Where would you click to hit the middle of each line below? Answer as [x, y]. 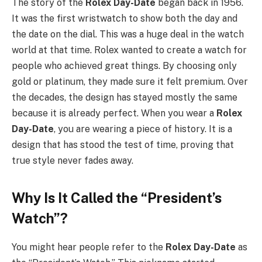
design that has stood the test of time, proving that [123, 145]
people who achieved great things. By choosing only [124, 66]
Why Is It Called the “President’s [117, 197]
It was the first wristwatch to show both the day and [125, 19]
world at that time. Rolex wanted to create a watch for [129, 50]
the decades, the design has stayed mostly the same [125, 98]
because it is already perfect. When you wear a [114, 113]
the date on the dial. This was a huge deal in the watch [128, 35]
